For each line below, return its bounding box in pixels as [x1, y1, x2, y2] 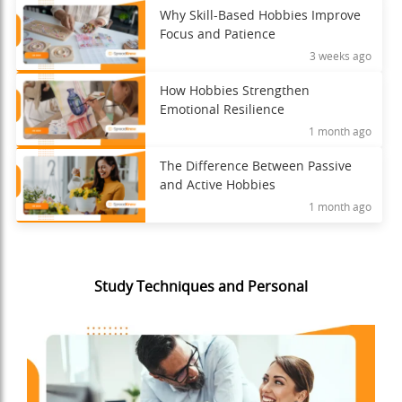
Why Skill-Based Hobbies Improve [159, 10, 361, 22]
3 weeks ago [310, 51, 371, 62]
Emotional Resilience [159, 104, 284, 117]
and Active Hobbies [159, 179, 275, 192]
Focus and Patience [159, 29, 275, 41]
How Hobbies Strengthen [159, 85, 310, 98]
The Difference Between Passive [159, 161, 352, 173]
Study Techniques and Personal [94, 280, 308, 294]
